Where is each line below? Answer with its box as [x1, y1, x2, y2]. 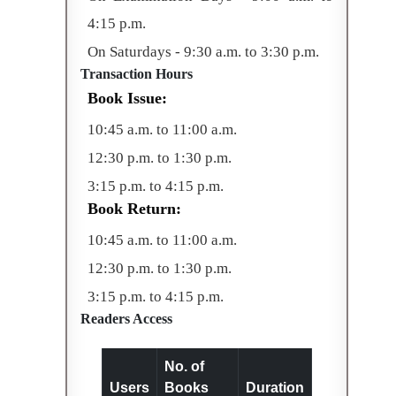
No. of [164, 358, 204, 374]
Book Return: [88, 199, 181, 217]
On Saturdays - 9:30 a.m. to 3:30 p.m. [88, 42, 319, 60]
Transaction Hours [80, 65, 193, 81]
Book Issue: [88, 88, 167, 107]
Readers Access [80, 310, 172, 326]
